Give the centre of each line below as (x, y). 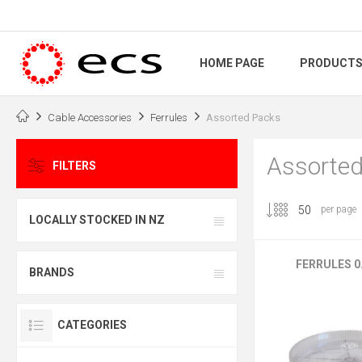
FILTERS (74, 166)
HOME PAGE (232, 63)
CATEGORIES (92, 325)
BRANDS (52, 273)
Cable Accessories (90, 117)
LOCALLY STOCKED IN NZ (97, 220)
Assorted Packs (243, 117)
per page (338, 210)
